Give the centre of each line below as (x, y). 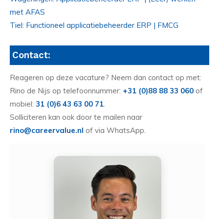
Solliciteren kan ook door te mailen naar (76, 117)
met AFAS (27, 12)
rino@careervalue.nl (47, 131)
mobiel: (23, 104)
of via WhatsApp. (115, 131)
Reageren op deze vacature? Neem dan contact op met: (106, 78)
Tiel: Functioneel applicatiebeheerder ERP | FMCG (94, 25)
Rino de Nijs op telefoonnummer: (66, 91)
